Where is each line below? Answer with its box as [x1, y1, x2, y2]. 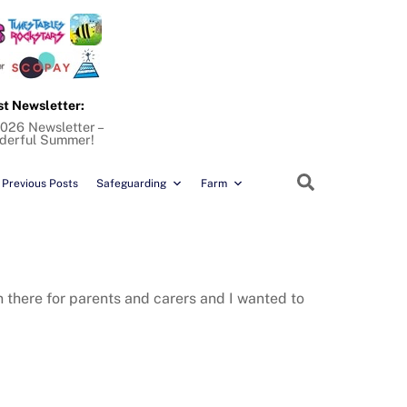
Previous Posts [2, 177, 78, 191]
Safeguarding [96, 177, 166, 191]
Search [313, 171, 371, 192]
